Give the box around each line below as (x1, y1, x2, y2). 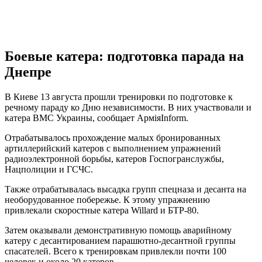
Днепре (5, 64, 51, 80)
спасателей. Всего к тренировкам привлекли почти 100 (5, 246, 226, 256)
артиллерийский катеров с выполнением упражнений (5, 143, 221, 153)
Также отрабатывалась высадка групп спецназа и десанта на (5, 184, 246, 194)
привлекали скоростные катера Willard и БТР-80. (5, 205, 199, 215)
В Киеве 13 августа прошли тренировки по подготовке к (5, 92, 233, 102)
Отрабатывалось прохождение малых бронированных (5, 133, 220, 143)
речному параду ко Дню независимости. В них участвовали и (5, 102, 251, 112)
